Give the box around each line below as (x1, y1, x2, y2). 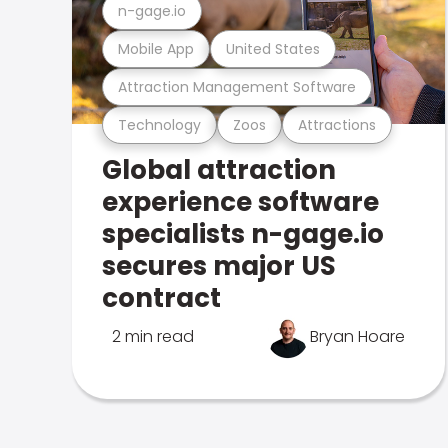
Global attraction (102, 152, 336, 188)
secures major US (102, 248, 336, 284)
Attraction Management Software (118, 76, 356, 97)
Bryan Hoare (310, 325, 406, 348)
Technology (118, 114, 201, 135)
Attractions (298, 114, 376, 135)
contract (102, 280, 221, 316)
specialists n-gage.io (102, 216, 384, 252)
